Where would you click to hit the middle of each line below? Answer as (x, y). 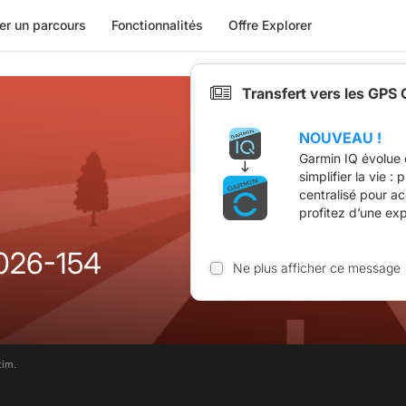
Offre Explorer (270, 25)
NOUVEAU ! (340, 137)
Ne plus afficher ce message (316, 267)
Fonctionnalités (157, 25)
